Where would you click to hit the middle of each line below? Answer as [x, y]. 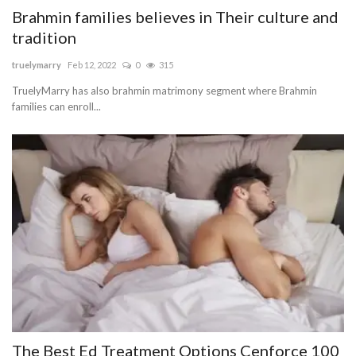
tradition [44, 38]
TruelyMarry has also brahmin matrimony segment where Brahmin [164, 91]
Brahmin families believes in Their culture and [175, 17]
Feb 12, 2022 [92, 65]
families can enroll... [56, 107]
